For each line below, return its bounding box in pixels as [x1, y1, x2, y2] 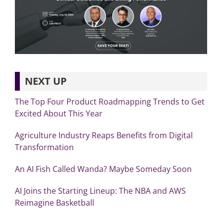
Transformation [14, 141, 74, 153]
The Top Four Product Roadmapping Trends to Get [14, 96, 205, 107]
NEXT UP [24, 74, 67, 88]
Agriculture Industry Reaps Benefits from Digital [14, 129, 193, 141]
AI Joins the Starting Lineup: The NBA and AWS [14, 185, 186, 196]
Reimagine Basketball [14, 197, 94, 208]
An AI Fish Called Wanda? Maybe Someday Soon [14, 163, 192, 174]
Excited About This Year [14, 108, 105, 119]
